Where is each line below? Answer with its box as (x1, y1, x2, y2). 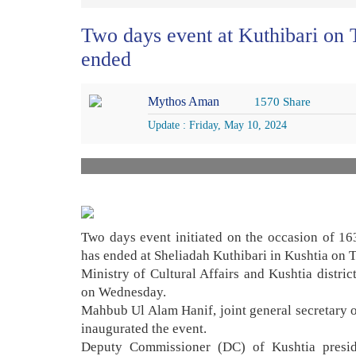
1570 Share (253, 95, 311, 108)
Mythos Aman (147, 94, 222, 108)
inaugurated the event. (81, 320, 207, 336)
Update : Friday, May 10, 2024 (147, 118, 287, 131)
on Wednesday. (81, 284, 166, 300)
